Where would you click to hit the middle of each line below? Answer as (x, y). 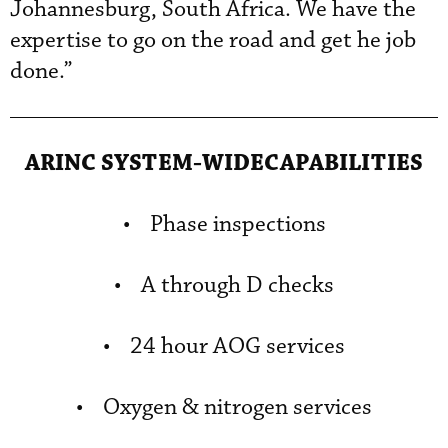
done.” (41, 71)
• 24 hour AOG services (224, 346)
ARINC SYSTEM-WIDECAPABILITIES (224, 163)
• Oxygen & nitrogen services (224, 407)
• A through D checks (224, 285)
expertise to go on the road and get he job (213, 40)
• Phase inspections (224, 224)
